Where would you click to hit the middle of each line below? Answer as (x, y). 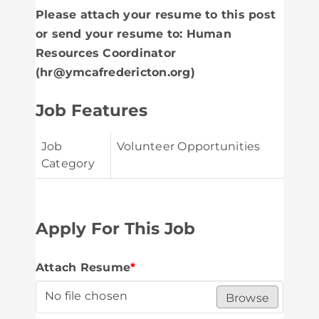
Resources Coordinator (106, 53)
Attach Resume (83, 267)
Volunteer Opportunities (189, 146)
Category (68, 163)
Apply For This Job (115, 229)
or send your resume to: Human (134, 34)
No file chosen (87, 296)
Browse (247, 298)
